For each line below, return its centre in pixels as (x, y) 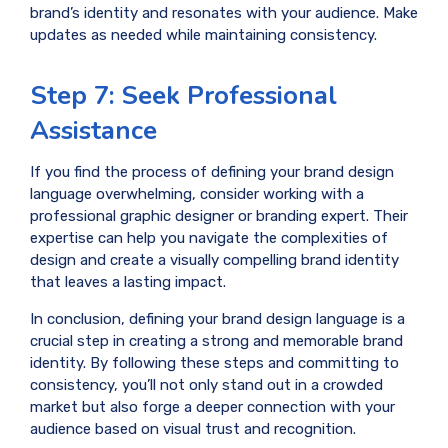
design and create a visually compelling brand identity (214, 260)
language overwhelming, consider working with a (197, 194)
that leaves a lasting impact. (128, 282)
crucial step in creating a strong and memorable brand (216, 341)
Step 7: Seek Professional (183, 95)
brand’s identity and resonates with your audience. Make (224, 12)
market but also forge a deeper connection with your (212, 407)
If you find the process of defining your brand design (212, 172)
